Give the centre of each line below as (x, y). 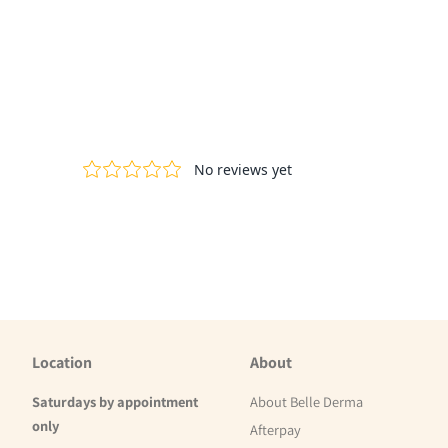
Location (62, 363)
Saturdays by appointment (115, 402)
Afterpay (276, 429)
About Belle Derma (307, 402)
